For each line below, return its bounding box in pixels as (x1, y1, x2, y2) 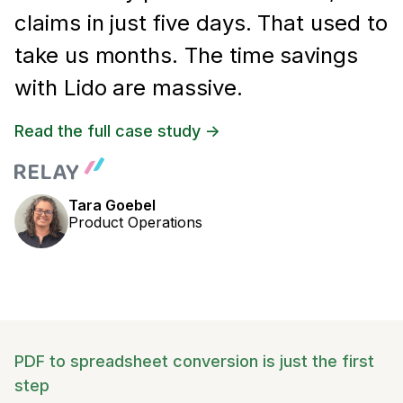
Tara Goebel (68, 196, 156, 215)
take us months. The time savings (14, 42, 358, 69)
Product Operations (68, 213, 202, 232)
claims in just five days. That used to (14, 10, 388, 37)
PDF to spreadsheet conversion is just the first (14, 352, 374, 372)
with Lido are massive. (14, 75, 243, 102)
